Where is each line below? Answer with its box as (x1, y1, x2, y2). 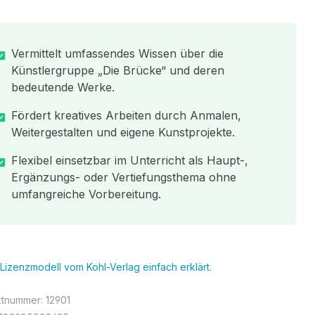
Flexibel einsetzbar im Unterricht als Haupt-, (11, 153, 248, 167)
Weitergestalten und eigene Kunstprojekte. (11, 125, 235, 139)
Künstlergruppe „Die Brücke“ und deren (11, 63, 224, 77)
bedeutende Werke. (11, 80, 115, 94)
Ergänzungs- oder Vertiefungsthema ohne (11, 170, 236, 184)
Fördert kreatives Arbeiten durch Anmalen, (11, 108, 241, 122)
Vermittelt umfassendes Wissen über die (11, 46, 224, 60)
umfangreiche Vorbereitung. (11, 187, 161, 201)
